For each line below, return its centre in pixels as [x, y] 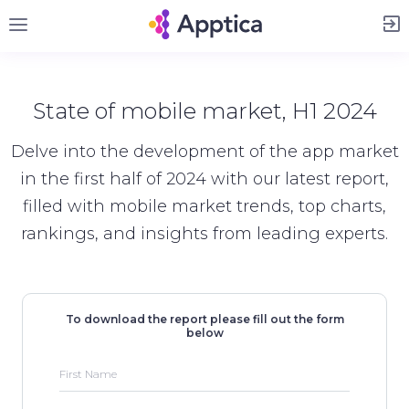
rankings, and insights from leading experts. [204, 233]
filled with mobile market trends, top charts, [204, 206]
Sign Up [204, 12]
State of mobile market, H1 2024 [204, 110]
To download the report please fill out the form [204, 319]
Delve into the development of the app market [204, 151]
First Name [88, 373]
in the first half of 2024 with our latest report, [204, 178]
